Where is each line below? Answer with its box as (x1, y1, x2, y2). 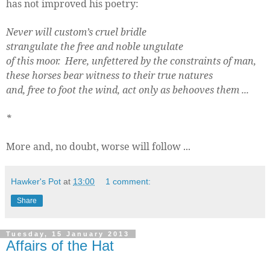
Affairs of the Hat (6, 237, 114, 254)
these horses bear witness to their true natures (6, 68, 213, 82)
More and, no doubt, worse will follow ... (6, 139, 190, 153)
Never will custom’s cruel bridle (6, 25, 146, 39)
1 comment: (105, 176, 151, 186)
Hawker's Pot (11, 176, 61, 186)
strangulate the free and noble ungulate (6, 39, 183, 53)
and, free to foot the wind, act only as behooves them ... (6, 83, 249, 96)
